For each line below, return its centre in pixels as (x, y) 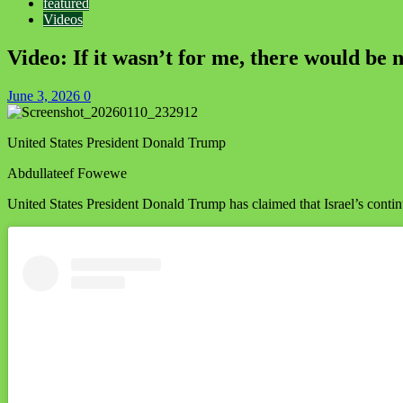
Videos (63, 19)
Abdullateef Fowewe (67, 173)
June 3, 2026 (45, 95)
